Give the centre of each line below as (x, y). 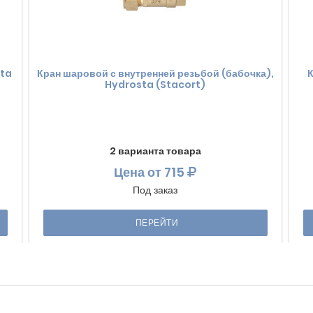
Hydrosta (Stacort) (155, 84)
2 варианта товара (155, 151)
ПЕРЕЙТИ (157, 222)
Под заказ (155, 190)
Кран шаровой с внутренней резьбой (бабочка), (155, 73)
